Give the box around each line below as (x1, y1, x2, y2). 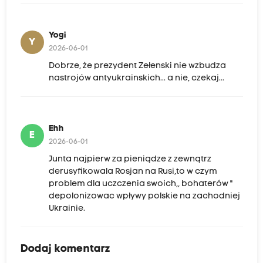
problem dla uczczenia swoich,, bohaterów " (48, 180, 232, 189)
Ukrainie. (48, 204, 85, 214)
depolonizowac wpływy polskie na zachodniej (48, 192, 240, 201)
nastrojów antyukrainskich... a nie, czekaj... (48, 74, 224, 83)
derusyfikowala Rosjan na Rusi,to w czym (48, 167, 217, 177)
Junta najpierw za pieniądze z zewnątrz (48, 155, 211, 164)
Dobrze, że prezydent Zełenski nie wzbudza (48, 62, 226, 71)
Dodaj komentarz (20, 244, 110, 255)
